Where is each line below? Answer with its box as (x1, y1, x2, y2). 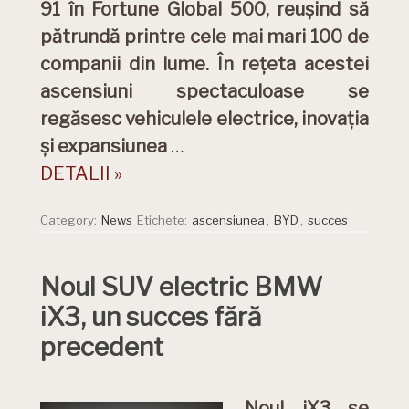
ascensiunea (192, 213, 265, 227)
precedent (40, 331, 163, 362)
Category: (40, 213, 100, 227)
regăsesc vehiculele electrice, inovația (40, 108, 369, 130)
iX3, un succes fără (40, 301, 261, 332)
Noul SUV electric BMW (40, 271, 322, 302)
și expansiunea (40, 135, 171, 157)
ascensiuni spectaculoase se (40, 80, 369, 102)
